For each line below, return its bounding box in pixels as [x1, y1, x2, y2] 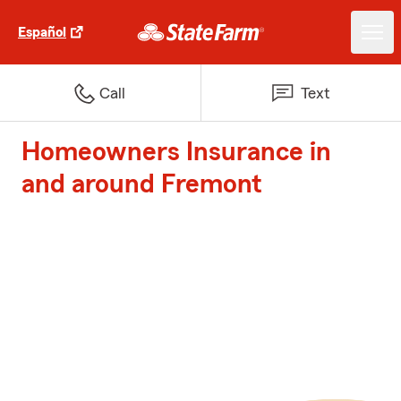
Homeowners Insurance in [21, 139, 331, 166]
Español [18, 25, 66, 39]
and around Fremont [21, 171, 262, 198]
